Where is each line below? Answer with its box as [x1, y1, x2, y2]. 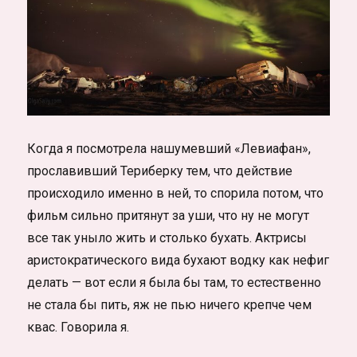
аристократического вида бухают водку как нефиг [27, 252, 330, 268]
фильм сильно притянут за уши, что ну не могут [27, 207, 310, 223]
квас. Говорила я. [27, 319, 130, 335]
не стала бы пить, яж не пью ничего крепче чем [27, 296, 312, 312]
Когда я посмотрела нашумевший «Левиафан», [27, 140, 312, 156]
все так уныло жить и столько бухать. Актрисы [27, 229, 308, 245]
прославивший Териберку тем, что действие [27, 163, 293, 178]
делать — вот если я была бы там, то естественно [27, 274, 322, 290]
